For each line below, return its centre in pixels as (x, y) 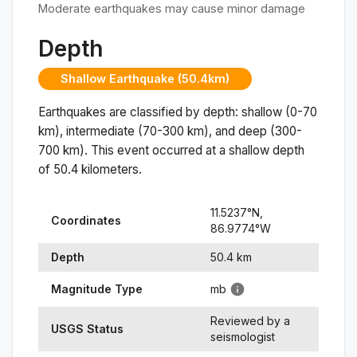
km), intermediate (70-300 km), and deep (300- (170, 131)
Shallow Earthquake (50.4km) (145, 79)
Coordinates (86, 220)
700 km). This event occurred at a (133, 150)
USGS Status (87, 328)
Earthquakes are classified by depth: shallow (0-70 (178, 112)
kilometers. (110, 169)
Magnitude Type (97, 288)
